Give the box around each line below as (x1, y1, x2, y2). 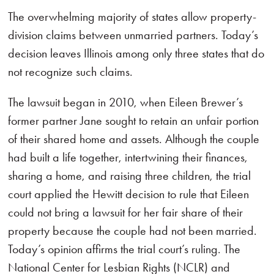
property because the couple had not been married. (8, 223, 257, 238)
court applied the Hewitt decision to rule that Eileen (8, 187, 250, 201)
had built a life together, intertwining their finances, (8, 150, 248, 165)
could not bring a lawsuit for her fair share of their (8, 205, 243, 220)
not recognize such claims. (8, 64, 133, 79)
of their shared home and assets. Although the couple (8, 131, 260, 146)
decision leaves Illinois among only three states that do (8, 46, 265, 61)
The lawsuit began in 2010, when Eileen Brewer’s (8, 95, 243, 109)
